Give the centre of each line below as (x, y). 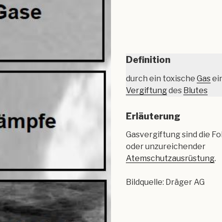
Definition (148, 60)
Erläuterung (153, 116)
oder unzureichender (166, 147)
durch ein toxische (161, 78)
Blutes (195, 90)
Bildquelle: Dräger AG (165, 182)
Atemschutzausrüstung (170, 159)
